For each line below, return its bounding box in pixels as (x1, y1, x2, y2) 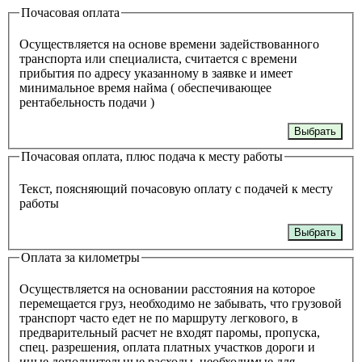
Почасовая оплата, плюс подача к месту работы (21, 149, 283, 164)
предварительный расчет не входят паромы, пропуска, (19, 326, 320, 340)
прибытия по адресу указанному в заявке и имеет (19, 66, 293, 81)
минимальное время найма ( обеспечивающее (19, 81, 271, 95)
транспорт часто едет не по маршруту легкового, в (19, 311, 298, 326)
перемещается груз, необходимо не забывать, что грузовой (19, 297, 342, 311)
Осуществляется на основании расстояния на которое (19, 282, 315, 297)
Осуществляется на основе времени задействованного (19, 37, 319, 52)
